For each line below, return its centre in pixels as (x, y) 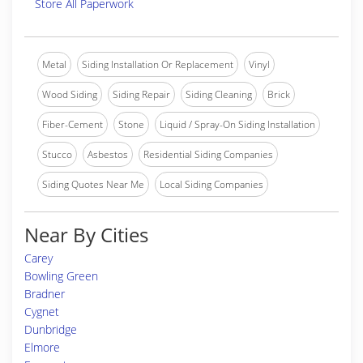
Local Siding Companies (211, 184)
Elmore (42, 347)
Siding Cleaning (219, 94)
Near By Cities (86, 235)
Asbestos (108, 154)
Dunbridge (51, 329)
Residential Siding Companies (208, 154)
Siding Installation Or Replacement (158, 64)
